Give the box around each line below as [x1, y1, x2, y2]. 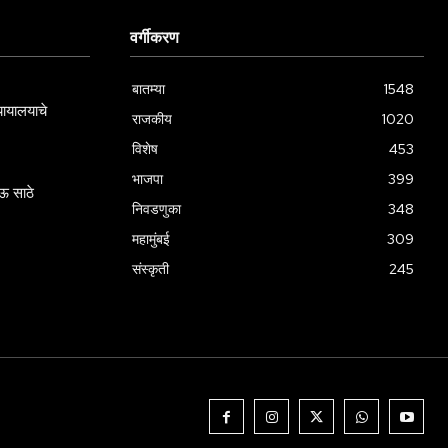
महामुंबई [132, 229, 170, 248]
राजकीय [132, 109, 172, 128]
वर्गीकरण [130, 29, 179, 47]
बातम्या [132, 79, 165, 98]
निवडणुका [132, 199, 181, 218]
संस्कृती [132, 259, 169, 278]
